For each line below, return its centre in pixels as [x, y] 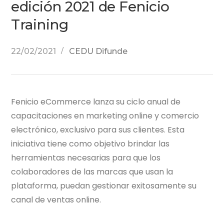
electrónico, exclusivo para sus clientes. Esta [98, 129]
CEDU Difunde [98, 51]
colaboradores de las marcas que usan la [92, 171]
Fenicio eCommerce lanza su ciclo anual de [96, 101]
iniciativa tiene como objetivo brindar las [90, 143]
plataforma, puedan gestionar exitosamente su [104, 185]
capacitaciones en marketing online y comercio [105, 115]
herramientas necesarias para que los [86, 157]
